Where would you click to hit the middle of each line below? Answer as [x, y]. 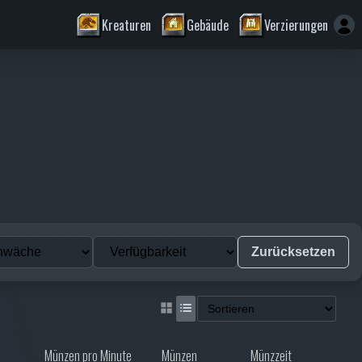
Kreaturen [126, 25]
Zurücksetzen [293, 251]
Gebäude [208, 25]
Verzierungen [296, 25]
